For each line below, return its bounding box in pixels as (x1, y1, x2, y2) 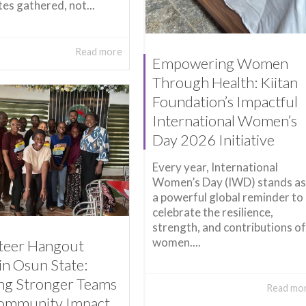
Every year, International (152, 159, 278, 174)
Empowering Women (152, 54, 288, 73)
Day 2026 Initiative (152, 130, 275, 150)
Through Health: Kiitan (152, 73, 298, 92)
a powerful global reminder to (152, 189, 303, 204)
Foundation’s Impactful (152, 92, 298, 111)
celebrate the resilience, (152, 204, 273, 219)
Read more (74, 45, 122, 57)
